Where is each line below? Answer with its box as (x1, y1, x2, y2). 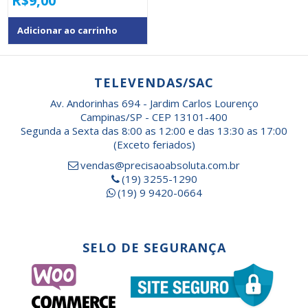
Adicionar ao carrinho (16, 24, 118, 37)
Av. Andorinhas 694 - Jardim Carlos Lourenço (49, 96, 258, 111)
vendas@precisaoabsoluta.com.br (80, 158, 240, 173)
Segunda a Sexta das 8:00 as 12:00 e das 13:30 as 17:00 (21, 124, 287, 138)
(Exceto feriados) (113, 137, 195, 152)
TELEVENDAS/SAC (94, 74, 214, 91)
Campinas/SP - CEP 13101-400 (80, 110, 228, 124)
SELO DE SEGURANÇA (82, 239, 226, 256)
